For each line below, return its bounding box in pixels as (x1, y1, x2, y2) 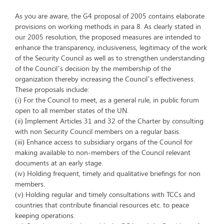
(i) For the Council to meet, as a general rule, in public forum (15, 95, 199, 104)
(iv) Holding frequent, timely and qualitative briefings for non (15, 168, 200, 178)
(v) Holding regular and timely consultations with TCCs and (15, 189, 195, 199)
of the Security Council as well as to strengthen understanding (15, 53, 204, 62)
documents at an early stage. (15, 158, 103, 167)
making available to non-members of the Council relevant (15, 147, 190, 157)
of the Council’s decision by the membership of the (15, 63, 171, 73)
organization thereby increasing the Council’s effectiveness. (15, 74, 195, 83)
